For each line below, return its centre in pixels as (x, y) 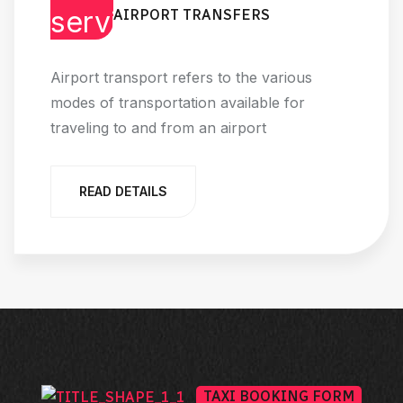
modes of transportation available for (178, 102)
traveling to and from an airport (158, 127)
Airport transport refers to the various (181, 77)
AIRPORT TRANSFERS (192, 14)
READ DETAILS (123, 191)
